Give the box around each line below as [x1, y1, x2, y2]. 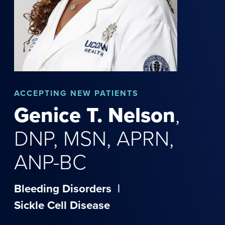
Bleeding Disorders [14, 180, 111, 197]
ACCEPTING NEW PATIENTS [14, 87, 139, 99]
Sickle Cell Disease [14, 197, 110, 213]
